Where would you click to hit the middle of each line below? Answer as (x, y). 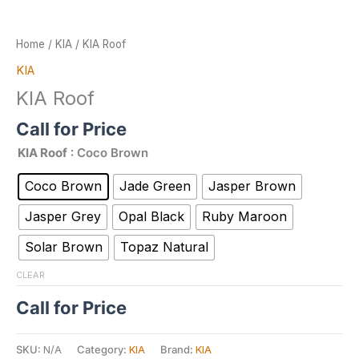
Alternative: (46, 343)
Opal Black (151, 217)
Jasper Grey (63, 217)
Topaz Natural (164, 247)
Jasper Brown (252, 186)
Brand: (178, 350)
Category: (103, 350)
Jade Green (155, 186)
